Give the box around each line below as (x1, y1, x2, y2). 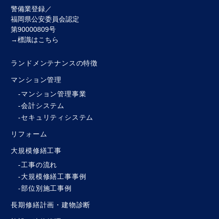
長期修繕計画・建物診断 (11, 201, 91, 209)
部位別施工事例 (21, 184, 72, 192)
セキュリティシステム (21, 113, 94, 121)
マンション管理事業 (21, 90, 87, 98)
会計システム (21, 102, 65, 109)
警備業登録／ (11, 5, 52, 13)
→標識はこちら (11, 36, 59, 44)
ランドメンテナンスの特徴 (11, 59, 98, 67)
